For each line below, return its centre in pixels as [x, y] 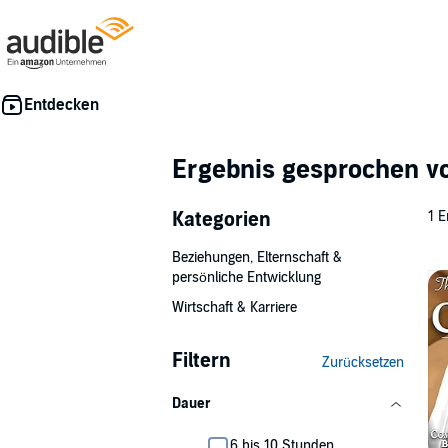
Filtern [201, 361]
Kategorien [221, 220]
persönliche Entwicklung [246, 277]
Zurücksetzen [363, 362]
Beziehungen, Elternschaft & [257, 257]
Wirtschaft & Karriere [234, 307]
